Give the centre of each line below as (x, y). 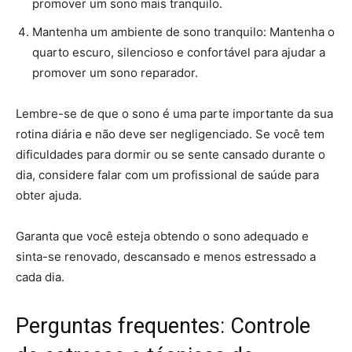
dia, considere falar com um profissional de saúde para (167, 174)
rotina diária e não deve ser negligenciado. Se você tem (170, 134)
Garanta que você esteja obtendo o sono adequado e (162, 236)
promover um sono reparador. (115, 72)
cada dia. (40, 277)
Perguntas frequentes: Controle (163, 326)
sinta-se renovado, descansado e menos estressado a (166, 256)
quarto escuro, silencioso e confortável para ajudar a (179, 52)
